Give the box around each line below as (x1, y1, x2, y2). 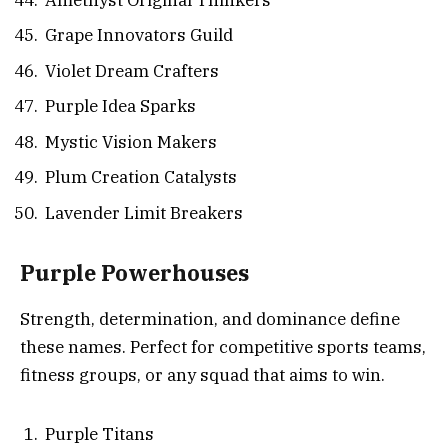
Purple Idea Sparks (45, 95, 196, 118)
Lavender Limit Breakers (45, 201, 243, 224)
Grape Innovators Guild (45, 24, 233, 47)
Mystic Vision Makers (45, 130, 217, 153)
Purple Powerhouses (20, 259, 249, 288)
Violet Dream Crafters (45, 59, 219, 82)
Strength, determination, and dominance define (20, 308, 400, 331)
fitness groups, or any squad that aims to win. (20, 364, 385, 387)
